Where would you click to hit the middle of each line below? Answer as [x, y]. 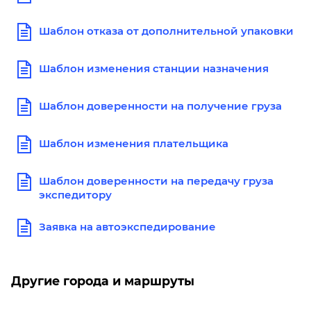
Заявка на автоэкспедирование [127, 227]
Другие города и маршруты [103, 281]
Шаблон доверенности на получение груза [160, 106]
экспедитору [75, 195]
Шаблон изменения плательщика [134, 143]
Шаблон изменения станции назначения [154, 68]
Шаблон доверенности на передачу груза [156, 181]
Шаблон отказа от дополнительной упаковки [166, 31]
